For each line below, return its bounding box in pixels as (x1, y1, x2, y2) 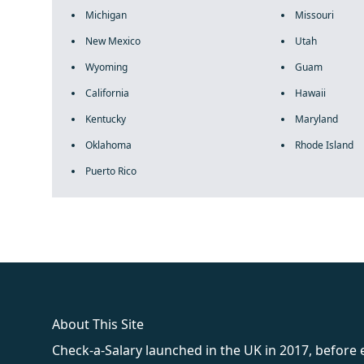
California (85, 86, 129, 100)
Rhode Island (294, 138, 353, 152)
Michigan (85, 8, 127, 22)
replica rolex (206, 244, 281, 262)
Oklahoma (85, 138, 132, 152)
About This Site (52, 315, 144, 333)
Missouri (294, 8, 334, 22)
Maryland (294, 112, 338, 126)
